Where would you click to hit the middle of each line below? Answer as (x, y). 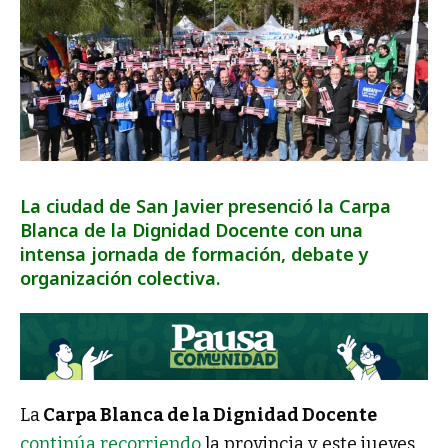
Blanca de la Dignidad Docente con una (191, 229)
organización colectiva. (120, 277)
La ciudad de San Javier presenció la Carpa (205, 205)
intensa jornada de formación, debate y (194, 253)
